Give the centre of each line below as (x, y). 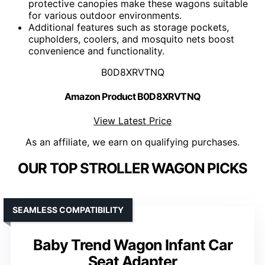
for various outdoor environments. (105, 15)
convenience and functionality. (96, 51)
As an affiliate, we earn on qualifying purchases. (132, 142)
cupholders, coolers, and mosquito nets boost (131, 39)
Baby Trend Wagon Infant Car (132, 245)
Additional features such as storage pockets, (129, 27)
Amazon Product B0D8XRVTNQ (132, 96)
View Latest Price (132, 121)
